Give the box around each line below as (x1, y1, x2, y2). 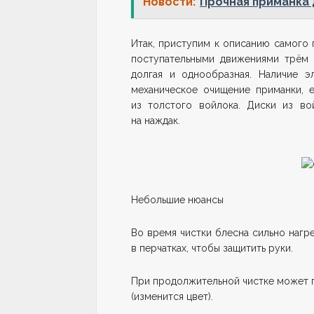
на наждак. (131, 114, 180, 126)
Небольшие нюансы (131, 194, 224, 206)
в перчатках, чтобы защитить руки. (131, 243, 293, 254)
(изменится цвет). (131, 291, 213, 303)
